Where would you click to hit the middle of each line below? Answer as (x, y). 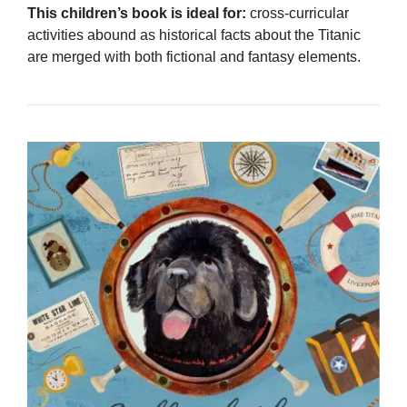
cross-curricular (298, 14)
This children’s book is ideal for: (137, 14)
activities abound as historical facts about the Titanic (194, 35)
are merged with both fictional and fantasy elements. (194, 57)
